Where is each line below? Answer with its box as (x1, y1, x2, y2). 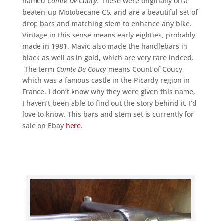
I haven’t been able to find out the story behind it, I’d (22, 98, 197, 108)
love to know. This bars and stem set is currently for (22, 109, 194, 119)
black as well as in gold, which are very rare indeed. (22, 52, 194, 62)
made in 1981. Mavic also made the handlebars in (22, 41, 187, 51)
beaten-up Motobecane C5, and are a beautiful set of (22, 7, 198, 17)
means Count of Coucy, (108, 64, 184, 74)
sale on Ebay (22, 120, 66, 130)
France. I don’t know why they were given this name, (22, 86, 195, 96)
